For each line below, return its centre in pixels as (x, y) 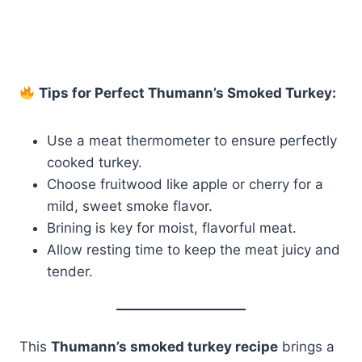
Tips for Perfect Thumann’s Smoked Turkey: (188, 93)
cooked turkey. (95, 163)
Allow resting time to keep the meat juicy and (194, 250)
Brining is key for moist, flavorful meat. (172, 228)
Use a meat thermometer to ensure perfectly (192, 141)
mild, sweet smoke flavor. (130, 206)
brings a (306, 347)
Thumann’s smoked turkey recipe (164, 347)
